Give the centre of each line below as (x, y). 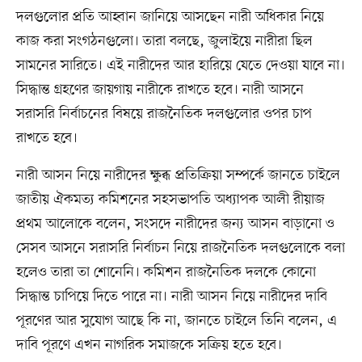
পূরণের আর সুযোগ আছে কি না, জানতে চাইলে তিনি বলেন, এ (176, 320)
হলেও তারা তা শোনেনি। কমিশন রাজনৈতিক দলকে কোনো (166, 272)
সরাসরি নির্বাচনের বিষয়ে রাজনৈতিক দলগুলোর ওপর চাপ (164, 114)
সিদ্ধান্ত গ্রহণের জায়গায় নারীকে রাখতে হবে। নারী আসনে (160, 89)
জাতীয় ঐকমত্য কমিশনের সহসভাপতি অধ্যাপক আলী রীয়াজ (170, 199)
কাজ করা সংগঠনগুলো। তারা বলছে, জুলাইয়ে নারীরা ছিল (164, 41)
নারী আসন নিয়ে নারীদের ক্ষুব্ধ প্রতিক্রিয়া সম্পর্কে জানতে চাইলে (178, 175)
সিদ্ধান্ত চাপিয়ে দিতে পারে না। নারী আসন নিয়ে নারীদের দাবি (171, 296)
